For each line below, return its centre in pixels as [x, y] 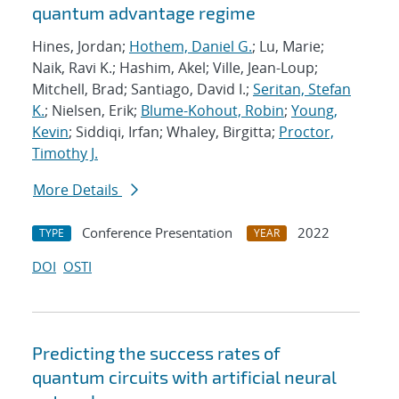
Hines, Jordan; [81, 47]
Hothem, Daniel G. [191, 47]
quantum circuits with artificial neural [184, 377]
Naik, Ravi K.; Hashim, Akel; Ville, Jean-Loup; [175, 68]
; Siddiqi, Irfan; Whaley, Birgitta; [174, 132]
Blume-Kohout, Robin [212, 111]
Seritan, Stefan [302, 90]
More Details [77, 190]
